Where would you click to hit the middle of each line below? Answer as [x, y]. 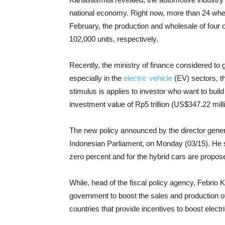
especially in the [96, 78]
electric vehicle [148, 78]
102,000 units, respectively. [114, 39]
